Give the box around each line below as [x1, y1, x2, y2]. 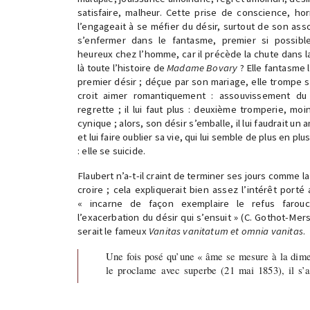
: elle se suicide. [77, 145, 146, 157]
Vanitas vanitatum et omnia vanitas [149, 225, 303, 237]
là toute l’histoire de [77, 62, 167, 74]
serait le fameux [77, 225, 149, 237]
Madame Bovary [167, 62, 238, 74]
